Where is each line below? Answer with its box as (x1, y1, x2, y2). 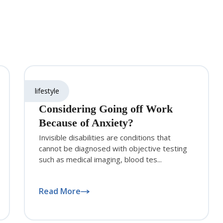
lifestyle (35, 86, 60, 96)
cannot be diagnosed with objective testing (39, 143, 188, 154)
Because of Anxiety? (39, 116, 134, 129)
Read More (39, 186, 81, 197)
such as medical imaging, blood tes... (39, 154, 162, 165)
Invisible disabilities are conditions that (39, 132, 171, 143)
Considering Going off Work (39, 103, 173, 115)
